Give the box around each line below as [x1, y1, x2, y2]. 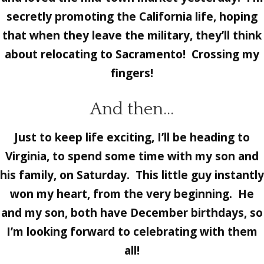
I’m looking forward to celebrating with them [6, 224, 258, 240]
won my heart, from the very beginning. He [10, 186, 254, 202]
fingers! [111, 65, 153, 81]
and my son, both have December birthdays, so [1, 205, 263, 221]
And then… [90, 100, 174, 120]
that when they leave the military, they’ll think [2, 28, 262, 44]
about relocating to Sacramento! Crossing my [5, 47, 259, 62]
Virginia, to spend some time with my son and [5, 148, 259, 164]
